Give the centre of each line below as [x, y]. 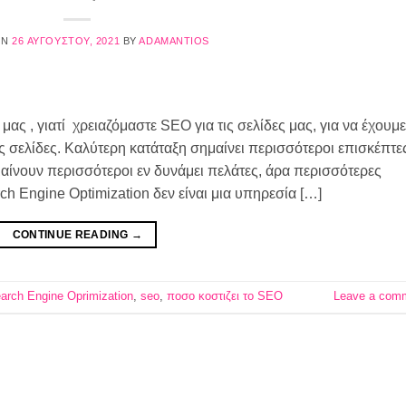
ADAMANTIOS [174, 40]
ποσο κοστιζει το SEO [225, 296]
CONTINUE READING [72, 235]
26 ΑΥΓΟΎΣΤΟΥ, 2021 [66, 40]
